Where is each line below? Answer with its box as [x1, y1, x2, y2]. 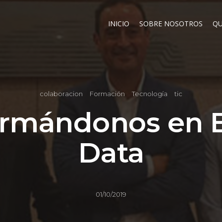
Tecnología [132, 89, 167, 98]
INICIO [108, 18, 129, 28]
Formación [90, 89, 125, 98]
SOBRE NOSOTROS [139, 18, 203, 28]
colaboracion [40, 89, 83, 98]
